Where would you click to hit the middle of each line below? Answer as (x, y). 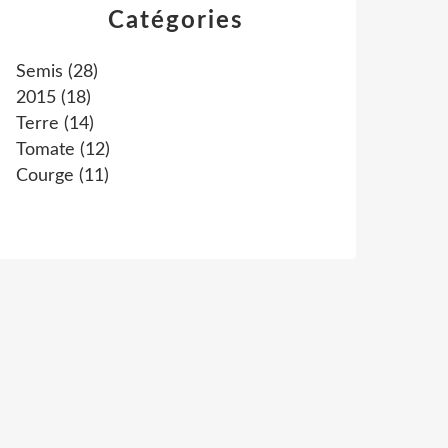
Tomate (45, 150)
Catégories (176, 21)
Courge (45, 176)
